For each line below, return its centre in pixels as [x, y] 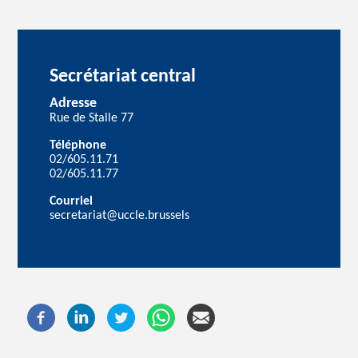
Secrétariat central [123, 76]
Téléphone [78, 145]
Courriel [72, 201]
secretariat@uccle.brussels [120, 215]
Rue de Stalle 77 [92, 118]
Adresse [74, 103]
